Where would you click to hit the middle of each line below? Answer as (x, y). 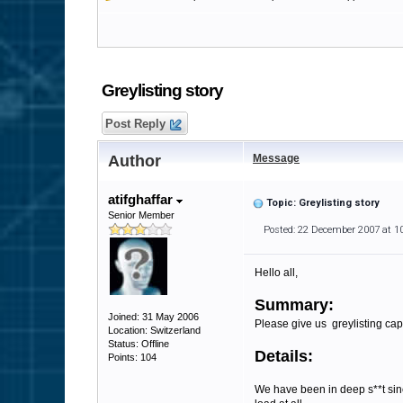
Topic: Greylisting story (323, 203)
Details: (284, 356)
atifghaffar (142, 199)
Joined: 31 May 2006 (153, 317)
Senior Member (141, 215)
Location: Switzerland (154, 330)
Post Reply (135, 124)
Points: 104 (132, 357)
